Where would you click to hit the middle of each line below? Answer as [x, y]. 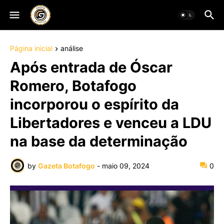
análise [72, 48]
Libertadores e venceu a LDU [111, 123]
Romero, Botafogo [73, 86]
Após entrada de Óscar [91, 67]
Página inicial [31, 48]
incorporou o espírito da [94, 104]
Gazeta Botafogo [66, 165]
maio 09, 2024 [126, 165]
